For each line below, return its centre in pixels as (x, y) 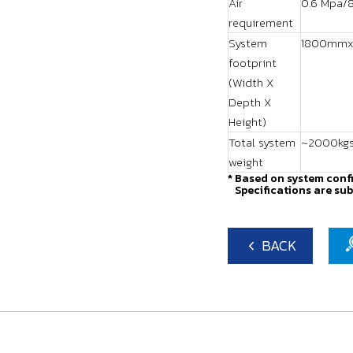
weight (246, 162)
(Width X (251, 82)
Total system (262, 142)
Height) (247, 122)
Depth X (250, 102)
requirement (261, 22)
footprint (253, 63)
